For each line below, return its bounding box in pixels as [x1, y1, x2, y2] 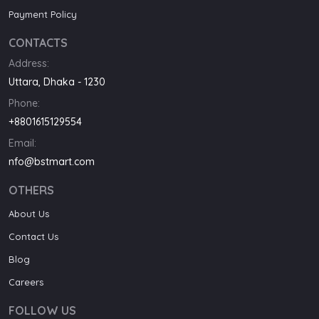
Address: [9, 57, 49, 70]
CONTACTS [9, 36, 68, 51]
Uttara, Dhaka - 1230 [9, 75, 105, 89]
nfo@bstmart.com [9, 155, 95, 169]
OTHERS [9, 183, 54, 198]
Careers [9, 276, 43, 288]
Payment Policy [9, 9, 77, 21]
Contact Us [9, 231, 58, 243]
